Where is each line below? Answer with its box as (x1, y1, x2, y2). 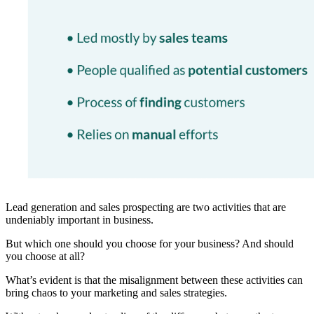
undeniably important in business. (6, 213, 153, 226)
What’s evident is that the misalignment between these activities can (6, 273, 303, 286)
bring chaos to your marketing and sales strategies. (6, 286, 227, 299)
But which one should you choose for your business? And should (6, 237, 294, 250)
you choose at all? (6, 250, 85, 262)
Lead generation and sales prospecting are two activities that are (6, 200, 286, 213)
